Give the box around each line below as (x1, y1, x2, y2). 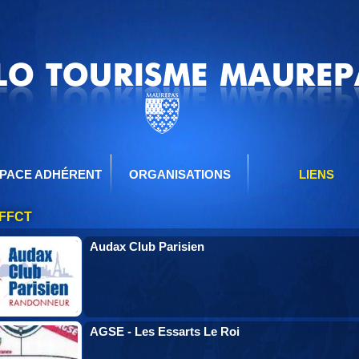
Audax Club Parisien (90, 240, 204, 253)
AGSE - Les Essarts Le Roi (90, 325, 240, 338)
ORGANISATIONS (128, 167, 231, 181)
